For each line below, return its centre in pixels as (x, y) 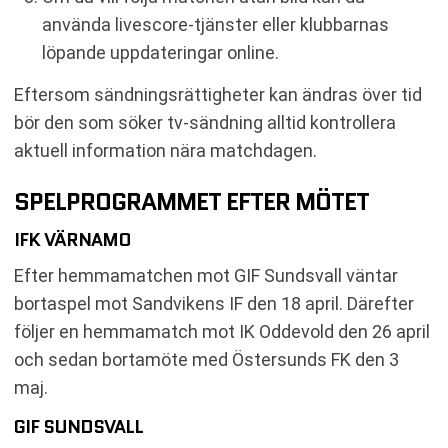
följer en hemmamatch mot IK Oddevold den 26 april (222, 331)
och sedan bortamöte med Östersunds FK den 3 (206, 359)
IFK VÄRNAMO (72, 239)
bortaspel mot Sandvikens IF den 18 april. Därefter (214, 303)
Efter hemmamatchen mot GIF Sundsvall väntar (206, 275)
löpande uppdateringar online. (160, 52)
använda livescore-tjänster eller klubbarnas (215, 24)
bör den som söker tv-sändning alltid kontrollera (205, 122)
